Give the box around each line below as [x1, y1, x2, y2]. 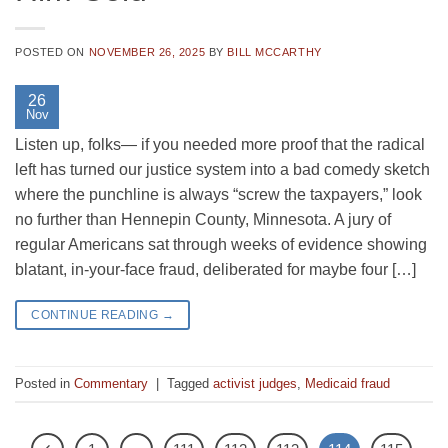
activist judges [213, 375, 297, 391]
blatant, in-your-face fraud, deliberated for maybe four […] [15, 261, 416, 279]
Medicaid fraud [305, 375, 390, 391]
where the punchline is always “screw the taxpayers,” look [15, 186, 422, 204]
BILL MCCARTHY [227, 46, 322, 59]
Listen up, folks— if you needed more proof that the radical [15, 136, 425, 154]
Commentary [74, 375, 148, 391]
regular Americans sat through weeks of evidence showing [15, 236, 427, 254]
